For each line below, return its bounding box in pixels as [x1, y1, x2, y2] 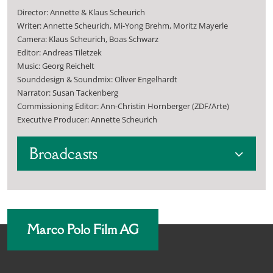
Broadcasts [29, 143, 97, 164]
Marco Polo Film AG [27, 221, 139, 238]
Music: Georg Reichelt [17, 61, 94, 72]
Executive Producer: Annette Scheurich [17, 115, 157, 126]
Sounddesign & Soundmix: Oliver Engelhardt [17, 74, 177, 85]
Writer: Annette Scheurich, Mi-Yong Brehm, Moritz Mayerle [17, 21, 228, 32]
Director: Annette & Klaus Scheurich [17, 7, 145, 18]
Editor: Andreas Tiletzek [17, 48, 102, 58]
